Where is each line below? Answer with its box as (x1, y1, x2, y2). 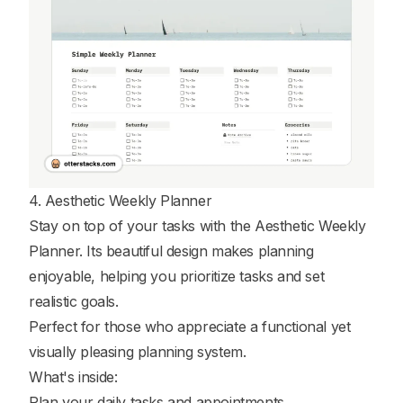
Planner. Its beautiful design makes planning (29, 241, 314, 260)
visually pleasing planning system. (29, 342, 246, 361)
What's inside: (29, 367, 118, 386)
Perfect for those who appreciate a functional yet (29, 317, 351, 336)
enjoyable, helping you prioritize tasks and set (29, 266, 325, 285)
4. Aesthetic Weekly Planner (29, 191, 212, 210)
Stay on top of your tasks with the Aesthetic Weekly (29, 216, 366, 235)
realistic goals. (29, 291, 119, 310)
